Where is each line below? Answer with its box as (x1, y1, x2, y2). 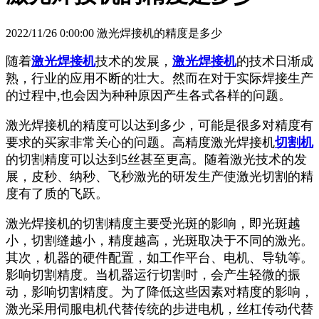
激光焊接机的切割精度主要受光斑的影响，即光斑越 (6, 216, 300, 231)
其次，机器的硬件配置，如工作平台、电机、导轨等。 (6, 250, 313, 265)
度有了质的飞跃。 (6, 186, 108, 201)
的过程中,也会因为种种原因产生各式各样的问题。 (6, 88, 291, 103)
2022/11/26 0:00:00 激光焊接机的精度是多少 (6, 26, 222, 39)
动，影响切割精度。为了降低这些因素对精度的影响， (6, 284, 313, 299)
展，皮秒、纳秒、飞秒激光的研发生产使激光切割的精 (6, 169, 313, 184)
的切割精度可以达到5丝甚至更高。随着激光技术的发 (6, 152, 307, 167)
